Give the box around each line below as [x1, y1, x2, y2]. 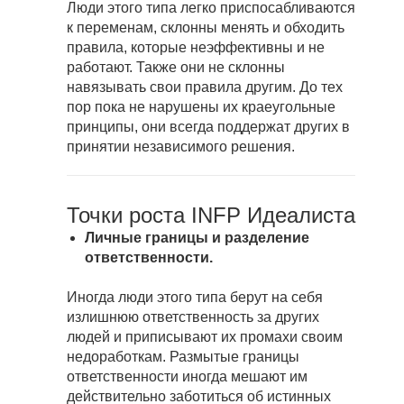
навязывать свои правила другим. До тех [67, 79, 343, 96]
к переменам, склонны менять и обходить [67, 20, 344, 36]
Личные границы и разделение [85, 230, 309, 246]
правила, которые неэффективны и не [67, 40, 325, 56]
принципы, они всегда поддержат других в [67, 119, 350, 135]
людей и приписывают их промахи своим [67, 329, 343, 345]
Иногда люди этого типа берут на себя [67, 289, 323, 306]
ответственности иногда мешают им [67, 369, 308, 385]
